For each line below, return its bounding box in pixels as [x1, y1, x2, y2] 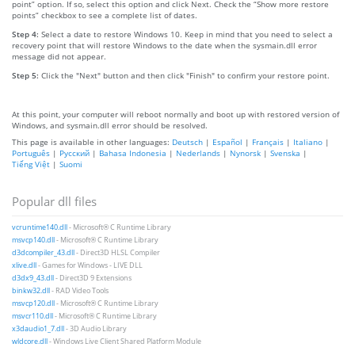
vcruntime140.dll [12, 222, 67, 232]
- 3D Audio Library [66, 323, 127, 334]
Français [252, 136, 284, 147]
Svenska [270, 147, 300, 158]
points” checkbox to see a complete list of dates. [12, 9, 197, 21]
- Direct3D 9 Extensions [55, 273, 132, 283]
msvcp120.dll [12, 298, 55, 308]
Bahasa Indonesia [99, 147, 166, 158]
